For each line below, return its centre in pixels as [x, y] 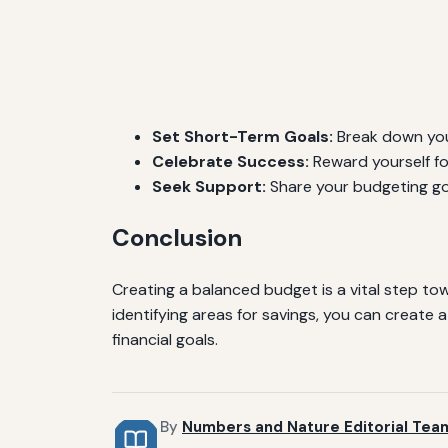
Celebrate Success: [230, 162]
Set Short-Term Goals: [242, 137]
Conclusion [177, 238]
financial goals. [165, 340]
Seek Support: [209, 187]
